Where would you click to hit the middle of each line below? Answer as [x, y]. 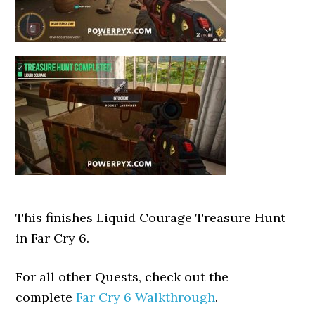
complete [46, 297]
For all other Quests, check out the [122, 277]
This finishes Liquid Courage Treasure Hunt [151, 218]
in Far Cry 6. [53, 238]
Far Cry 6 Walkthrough [146, 297]
